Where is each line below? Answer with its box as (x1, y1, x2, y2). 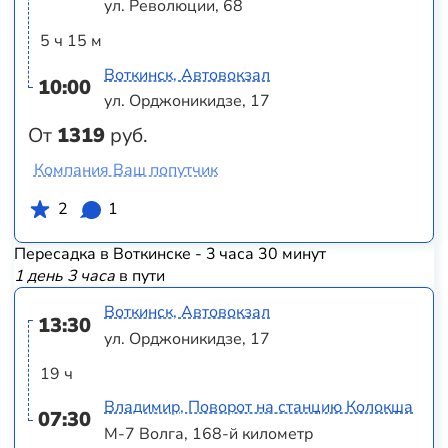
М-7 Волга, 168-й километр (104, 422, 314, 445)
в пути (114, 264, 165, 287)
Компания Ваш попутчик (33, 159, 218, 182)
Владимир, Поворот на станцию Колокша (104, 396, 414, 419)
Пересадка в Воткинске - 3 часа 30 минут (13, 242, 326, 265)
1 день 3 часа (13, 264, 115, 287)
